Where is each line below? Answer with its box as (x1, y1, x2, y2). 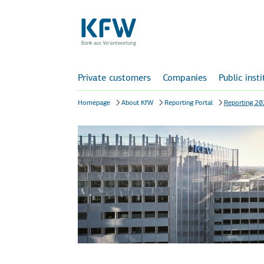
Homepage (78, 98, 110, 107)
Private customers (78, 71, 151, 84)
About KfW (121, 98, 153, 107)
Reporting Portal (164, 98, 213, 107)
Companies (163, 71, 207, 84)
